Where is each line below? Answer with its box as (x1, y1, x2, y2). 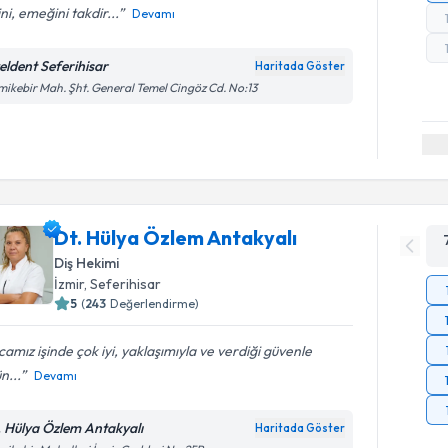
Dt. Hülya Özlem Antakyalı (54, 224, 298, 250)
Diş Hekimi (54, 253, 120, 272)
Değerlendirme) (110, 295, 200, 311)
